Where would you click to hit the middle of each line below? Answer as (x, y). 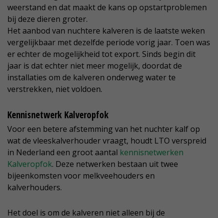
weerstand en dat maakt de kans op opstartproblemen (107, 8)
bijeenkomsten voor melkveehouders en (81, 176)
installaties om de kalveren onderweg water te (91, 78)
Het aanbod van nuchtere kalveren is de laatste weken (106, 31)
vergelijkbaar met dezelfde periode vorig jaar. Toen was (109, 43)
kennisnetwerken (152, 153)
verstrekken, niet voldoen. (55, 89)
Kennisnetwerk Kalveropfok (58, 115)
